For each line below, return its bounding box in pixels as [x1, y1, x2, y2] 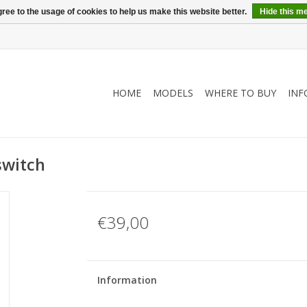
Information [97, 273, 157, 286]
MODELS [153, 86, 193, 99]
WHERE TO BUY [205, 86, 276, 99]
